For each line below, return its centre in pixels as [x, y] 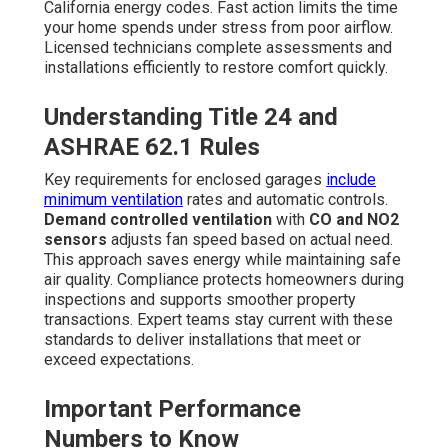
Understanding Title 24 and [191, 116]
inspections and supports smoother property [200, 299]
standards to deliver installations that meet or [202, 339]
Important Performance [172, 408]
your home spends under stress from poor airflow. [218, 27]
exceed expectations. [119, 359]
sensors [75, 239]
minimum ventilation [113, 199]
